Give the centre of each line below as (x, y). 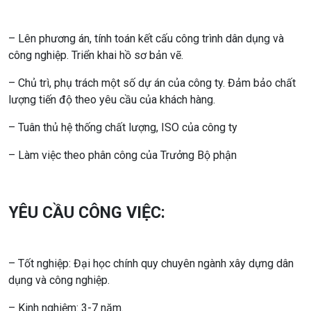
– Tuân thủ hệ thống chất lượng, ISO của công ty (123, 127)
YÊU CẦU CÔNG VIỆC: (87, 212)
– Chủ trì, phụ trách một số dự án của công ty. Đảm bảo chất (152, 83)
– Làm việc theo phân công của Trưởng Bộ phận (123, 155)
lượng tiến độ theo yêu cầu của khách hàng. (112, 99)
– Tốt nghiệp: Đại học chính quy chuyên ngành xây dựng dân (151, 263)
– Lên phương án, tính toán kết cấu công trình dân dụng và (146, 38)
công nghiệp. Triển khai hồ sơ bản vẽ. (96, 55)
